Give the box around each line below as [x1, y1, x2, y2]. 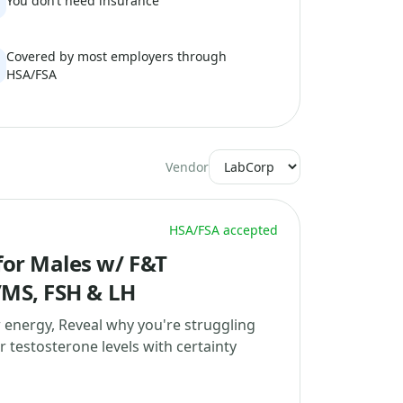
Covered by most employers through [6, 48, 227, 65]
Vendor [166, 158, 209, 175]
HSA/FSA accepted [169, 221, 278, 238]
